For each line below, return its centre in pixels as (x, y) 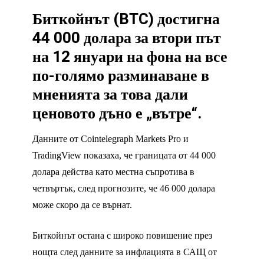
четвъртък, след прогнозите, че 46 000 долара (124, 189)
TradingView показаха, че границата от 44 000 (124, 156)
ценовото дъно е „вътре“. (117, 114)
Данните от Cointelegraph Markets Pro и (110, 139)
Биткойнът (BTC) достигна (126, 20)
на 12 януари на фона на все (130, 57)
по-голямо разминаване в (121, 76)
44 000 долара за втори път (127, 39)
